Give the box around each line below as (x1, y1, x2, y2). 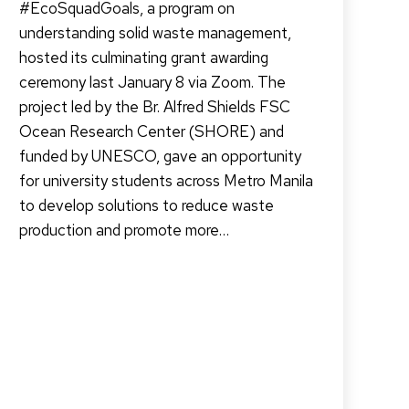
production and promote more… (19, 220, 230, 241)
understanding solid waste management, (19, 23, 292, 44)
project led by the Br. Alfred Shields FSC (19, 97, 291, 118)
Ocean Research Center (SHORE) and (19, 121, 285, 142)
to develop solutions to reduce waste (19, 195, 275, 216)
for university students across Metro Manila (19, 171, 314, 192)
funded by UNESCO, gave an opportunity (19, 146, 302, 167)
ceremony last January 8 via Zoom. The (19, 72, 287, 93)
